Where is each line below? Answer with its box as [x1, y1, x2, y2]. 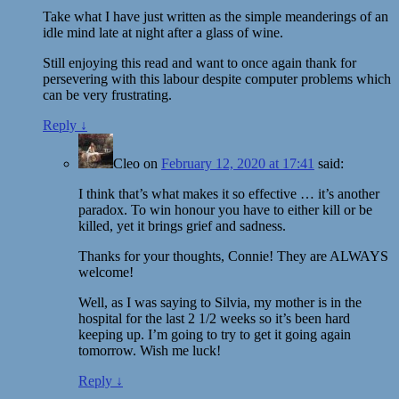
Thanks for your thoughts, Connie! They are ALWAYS [78, 248, 388, 264]
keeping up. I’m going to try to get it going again [78, 326, 351, 342]
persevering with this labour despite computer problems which [43, 70, 391, 86]
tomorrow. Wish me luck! [78, 342, 221, 358]
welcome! [78, 264, 134, 280]
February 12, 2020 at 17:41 [161, 155, 314, 171]
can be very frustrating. [43, 86, 172, 102]
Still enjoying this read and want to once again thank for [43, 54, 356, 70]
